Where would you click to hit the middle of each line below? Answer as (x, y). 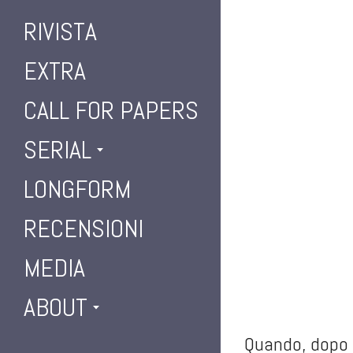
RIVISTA (60, 32)
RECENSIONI (84, 229)
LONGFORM (77, 189)
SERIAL (58, 150)
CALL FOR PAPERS (111, 110)
